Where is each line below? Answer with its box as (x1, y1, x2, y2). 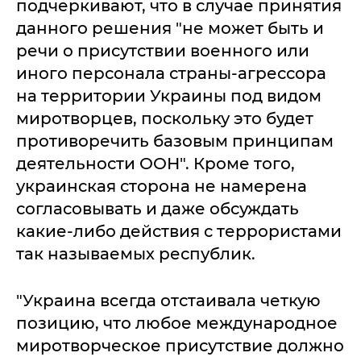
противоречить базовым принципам (16, 131, 334, 151)
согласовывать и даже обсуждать (16, 198, 299, 218)
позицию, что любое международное (16, 313, 338, 333)
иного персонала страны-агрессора (16, 63, 326, 83)
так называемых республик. (16, 243, 255, 263)
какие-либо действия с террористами (16, 221, 342, 241)
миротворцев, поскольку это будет (16, 108, 313, 128)
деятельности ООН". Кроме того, (16, 153, 295, 173)
